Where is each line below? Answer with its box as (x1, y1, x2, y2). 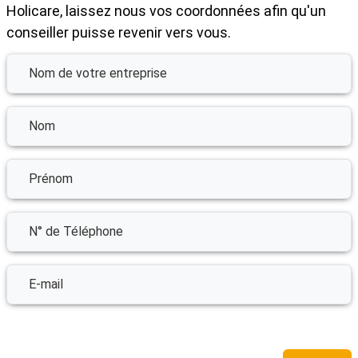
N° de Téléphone (29, 224, 123, 239)
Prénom (29, 171, 73, 186)
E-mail (29, 276, 63, 292)
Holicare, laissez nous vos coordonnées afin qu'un (6, 2, 326, 19)
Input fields (6, 54, 70, 70)
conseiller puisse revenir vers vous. (6, 24, 234, 41)
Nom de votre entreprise (29, 66, 167, 81)
